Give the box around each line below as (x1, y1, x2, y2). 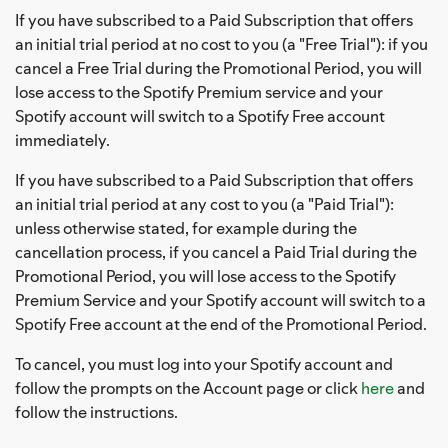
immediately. (15, 128, 110, 151)
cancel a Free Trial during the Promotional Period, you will (15, 56, 422, 79)
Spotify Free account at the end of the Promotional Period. (15, 312, 427, 335)
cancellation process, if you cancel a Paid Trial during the (15, 240, 417, 263)
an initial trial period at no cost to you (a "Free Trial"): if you (15, 32, 428, 55)
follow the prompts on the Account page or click (15, 376, 361, 399)
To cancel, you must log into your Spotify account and (15, 352, 393, 375)
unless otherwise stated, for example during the (15, 216, 357, 239)
